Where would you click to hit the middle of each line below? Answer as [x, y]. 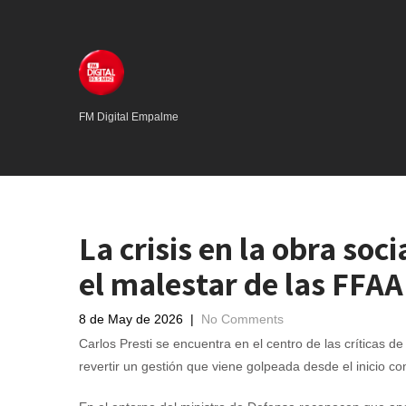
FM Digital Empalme [129, 117]
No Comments [242, 319]
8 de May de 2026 [131, 319]
